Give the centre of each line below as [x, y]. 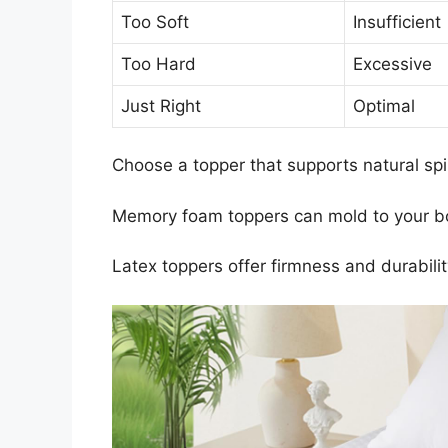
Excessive [392, 63]
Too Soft [155, 21]
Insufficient [397, 21]
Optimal [384, 105]
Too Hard [158, 63]
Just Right [161, 105]
